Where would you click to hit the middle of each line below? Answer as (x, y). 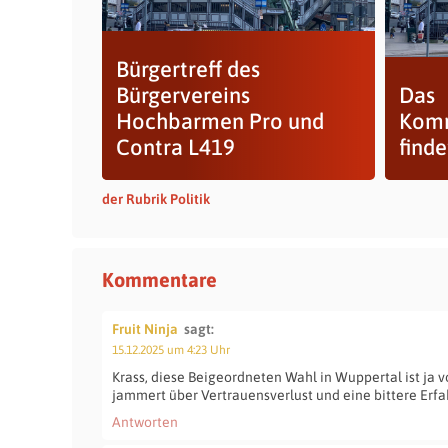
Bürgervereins (182, 95)
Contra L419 (175, 147)
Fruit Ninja (145, 329)
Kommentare (159, 279)
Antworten (145, 422)
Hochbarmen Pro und (219, 121)
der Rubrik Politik (156, 199)
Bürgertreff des (187, 69)
